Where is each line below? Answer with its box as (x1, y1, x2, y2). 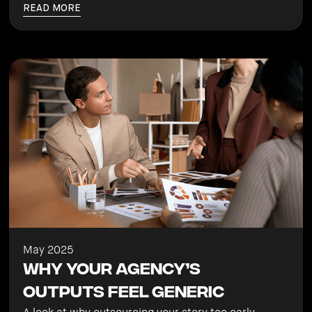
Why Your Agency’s (23, 262, 201, 276)
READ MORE (23, 3, 81, 14)
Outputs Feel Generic (23, 285, 225, 299)
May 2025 (23, 242, 74, 257)
